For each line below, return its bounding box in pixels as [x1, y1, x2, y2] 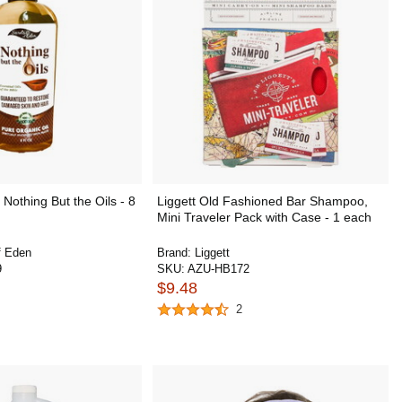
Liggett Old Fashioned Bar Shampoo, [156, 194, 368, 208]
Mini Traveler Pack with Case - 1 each [156, 210, 371, 224]
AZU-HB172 [187, 262, 249, 275]
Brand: [156, 246, 195, 259]
